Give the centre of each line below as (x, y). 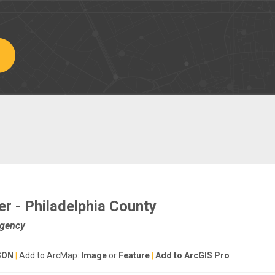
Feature (134, 255)
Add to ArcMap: (49, 255)
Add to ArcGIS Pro (192, 255)
